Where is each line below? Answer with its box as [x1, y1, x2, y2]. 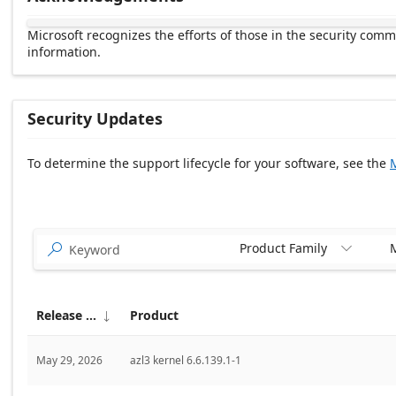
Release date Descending [27, 183, 177, 201]
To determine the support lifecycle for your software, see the [27, 155, 390, 172]
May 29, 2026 [36, 353, 103, 369]
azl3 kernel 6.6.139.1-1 [130, 353, 241, 369]
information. [27, 43, 101, 61]
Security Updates [27, 108, 163, 130]
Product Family [239, 240, 327, 257]
